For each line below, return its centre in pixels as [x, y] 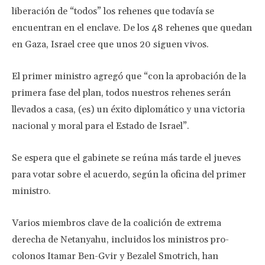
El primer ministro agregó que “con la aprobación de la [129, 76]
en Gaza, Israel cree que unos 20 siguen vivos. [110, 44]
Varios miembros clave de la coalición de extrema [117, 223]
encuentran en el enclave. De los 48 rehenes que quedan [132, 28]
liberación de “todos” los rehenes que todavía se [113, 11]
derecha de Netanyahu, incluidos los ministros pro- [120, 240]
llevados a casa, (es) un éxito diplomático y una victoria [128, 109]
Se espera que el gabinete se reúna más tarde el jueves [126, 158]
